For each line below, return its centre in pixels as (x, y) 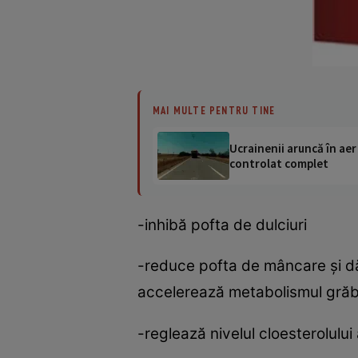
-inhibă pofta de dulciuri (222, 225)
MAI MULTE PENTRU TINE (214, 110)
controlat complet (279, 163)
